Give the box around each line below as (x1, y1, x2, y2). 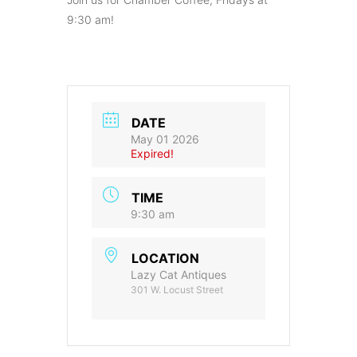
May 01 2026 (131, 131, 199, 146)
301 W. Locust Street (131, 283, 223, 296)
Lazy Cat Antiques (131, 267, 226, 281)
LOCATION (131, 249, 199, 266)
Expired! (131, 146, 174, 160)
